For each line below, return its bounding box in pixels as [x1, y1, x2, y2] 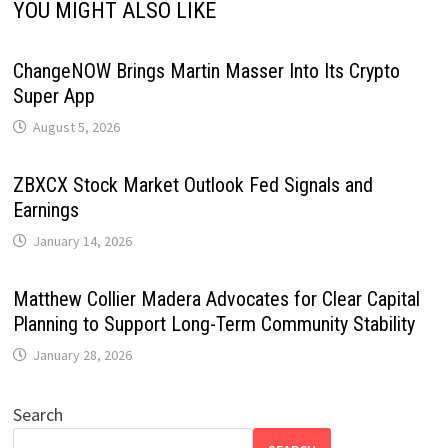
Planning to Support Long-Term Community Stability [12, 311, 415, 336]
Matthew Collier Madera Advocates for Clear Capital [12, 286, 420, 311]
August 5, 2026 [32, 117, 120, 136]
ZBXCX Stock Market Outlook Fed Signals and [12, 172, 373, 197]
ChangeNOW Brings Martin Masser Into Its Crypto [12, 58, 400, 83]
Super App [12, 83, 95, 108]
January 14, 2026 [32, 231, 132, 250]
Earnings [12, 197, 79, 222]
